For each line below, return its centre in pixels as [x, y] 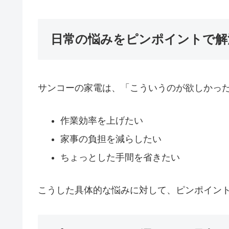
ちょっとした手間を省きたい [120, 157]
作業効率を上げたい [101, 121]
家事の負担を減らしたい [111, 139]
